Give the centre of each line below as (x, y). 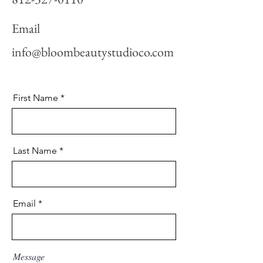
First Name (36, 98)
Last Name (35, 151)
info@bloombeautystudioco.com (93, 52)
